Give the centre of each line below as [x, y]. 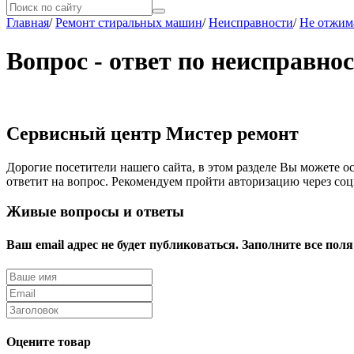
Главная [28, 23]
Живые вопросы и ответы [95, 212]
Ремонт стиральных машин [129, 23]
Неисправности [251, 23]
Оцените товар [49, 342]
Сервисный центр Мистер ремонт [153, 133]
